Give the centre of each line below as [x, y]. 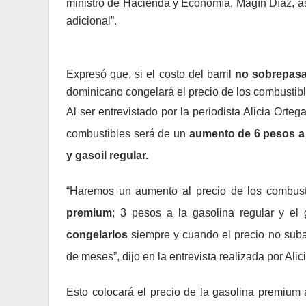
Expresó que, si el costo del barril [149, 74]
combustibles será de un [128, 133]
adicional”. [92, 20]
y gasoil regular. [107, 155]
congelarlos [97, 234]
